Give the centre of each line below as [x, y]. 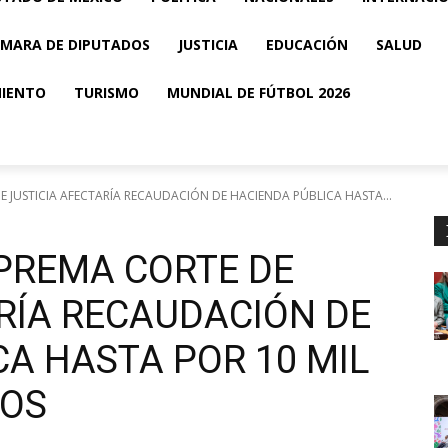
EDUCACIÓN [307, 44]
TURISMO [106, 92]
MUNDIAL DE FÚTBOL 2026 [258, 92]
